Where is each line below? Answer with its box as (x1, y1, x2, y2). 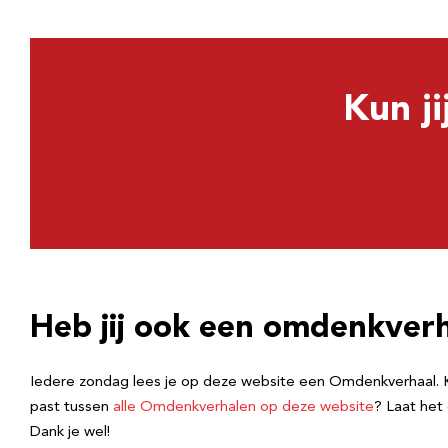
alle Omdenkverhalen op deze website (113, 400, 374, 415)
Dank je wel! (30, 425, 110, 440)
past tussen (30, 400, 113, 415)
